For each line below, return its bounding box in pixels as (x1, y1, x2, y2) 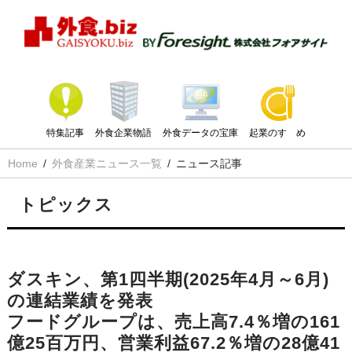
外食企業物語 (95, 127, 152, 139)
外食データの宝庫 (163, 127, 238, 139)
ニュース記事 (176, 157, 242, 170)
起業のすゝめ (249, 127, 306, 139)
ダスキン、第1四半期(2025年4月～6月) (6, 269, 329, 290)
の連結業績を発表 (6, 291, 153, 311)
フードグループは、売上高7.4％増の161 (6, 312, 340, 332)
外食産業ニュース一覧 (52, 157, 162, 170)
